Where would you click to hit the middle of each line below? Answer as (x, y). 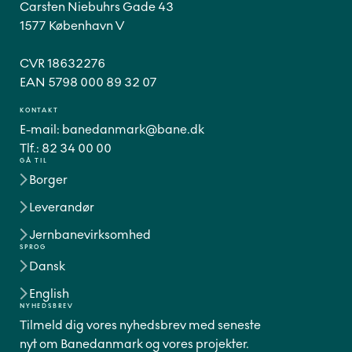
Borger (48, 180)
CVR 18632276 (62, 63)
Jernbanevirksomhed (90, 235)
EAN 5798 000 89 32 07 (88, 82)
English (49, 293)
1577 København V (72, 26)
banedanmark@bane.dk (133, 129)
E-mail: (41, 129)
